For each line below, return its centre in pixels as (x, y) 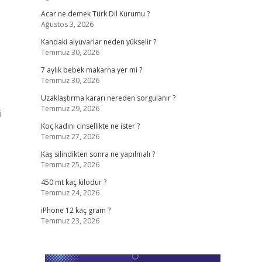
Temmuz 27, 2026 (70, 137)
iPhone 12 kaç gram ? (75, 210)
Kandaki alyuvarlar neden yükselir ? (98, 42)
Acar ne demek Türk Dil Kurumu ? (95, 14)
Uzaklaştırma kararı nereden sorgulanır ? (108, 98)
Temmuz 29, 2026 (70, 108)
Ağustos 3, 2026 (67, 24)
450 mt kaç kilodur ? (73, 182)
